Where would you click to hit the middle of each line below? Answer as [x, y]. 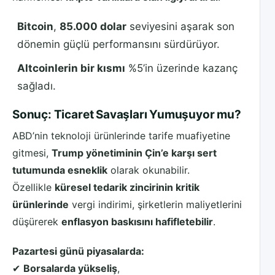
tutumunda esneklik [60, 170]
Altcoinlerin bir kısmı [71, 68]
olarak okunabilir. [149, 170]
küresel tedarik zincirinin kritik [127, 188]
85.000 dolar [93, 26]
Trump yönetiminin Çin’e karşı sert [134, 153]
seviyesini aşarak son [180, 26]
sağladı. [37, 86]
